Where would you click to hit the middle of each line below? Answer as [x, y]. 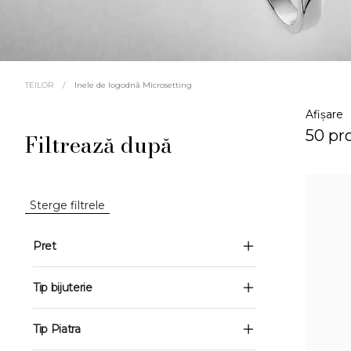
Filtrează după [99, 145]
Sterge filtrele [67, 205]
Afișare [324, 114]
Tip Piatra [57, 329]
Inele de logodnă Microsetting [133, 85]
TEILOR [39, 85]
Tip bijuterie [63, 288]
